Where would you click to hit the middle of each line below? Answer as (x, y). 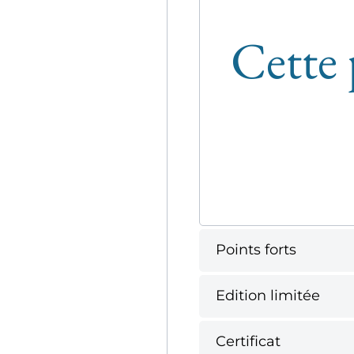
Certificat (248, 342)
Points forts (256, 250)
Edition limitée (267, 296)
